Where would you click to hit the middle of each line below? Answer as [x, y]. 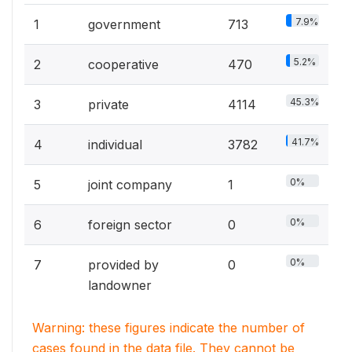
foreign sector [130, 225]
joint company [130, 185]
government [124, 24]
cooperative [123, 64]
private [108, 104]
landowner [120, 285]
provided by [123, 265]
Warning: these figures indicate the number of [169, 328]
